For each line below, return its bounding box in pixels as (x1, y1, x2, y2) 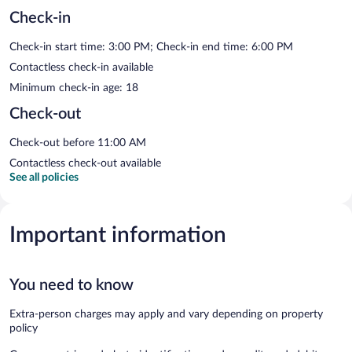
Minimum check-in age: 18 (9, 82, 138, 93)
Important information (9, 223, 226, 246)
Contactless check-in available (9, 61, 153, 73)
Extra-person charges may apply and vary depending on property (9, 308, 323, 320)
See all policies (9, 171, 79, 183)
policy (9, 322, 38, 334)
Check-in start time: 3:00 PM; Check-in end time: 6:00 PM (9, 41, 293, 53)
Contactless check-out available (9, 157, 161, 169)
